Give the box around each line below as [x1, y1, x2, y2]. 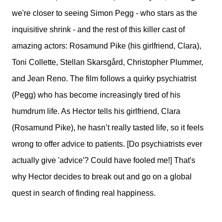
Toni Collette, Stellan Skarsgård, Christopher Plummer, [12, 57, 203, 66]
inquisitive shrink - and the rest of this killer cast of [12, 25, 185, 34]
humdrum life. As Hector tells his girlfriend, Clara [12, 107, 180, 115]
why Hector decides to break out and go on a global [12, 172, 192, 181]
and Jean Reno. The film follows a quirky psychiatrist [12, 74, 196, 83]
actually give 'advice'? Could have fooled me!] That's [12, 156, 195, 165]
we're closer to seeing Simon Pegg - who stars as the [12, 8, 197, 17]
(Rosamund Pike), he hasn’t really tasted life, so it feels [12, 123, 204, 132]
